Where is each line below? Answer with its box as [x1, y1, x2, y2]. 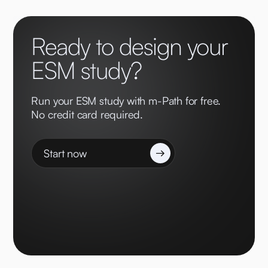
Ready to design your [31, 31, 228, 62]
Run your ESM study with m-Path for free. [31, 94, 221, 108]
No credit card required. [31, 108, 144, 121]
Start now [44, 146, 87, 160]
